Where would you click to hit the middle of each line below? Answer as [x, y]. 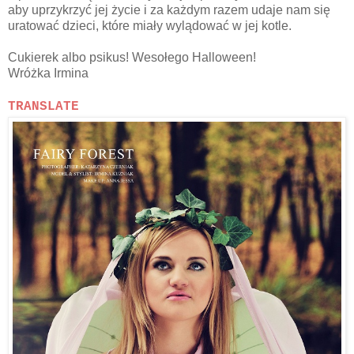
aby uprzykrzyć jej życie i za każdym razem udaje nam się [169, 10]
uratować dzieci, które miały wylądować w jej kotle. [150, 26]
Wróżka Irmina [48, 73]
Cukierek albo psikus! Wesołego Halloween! [132, 58]
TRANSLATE [43, 107]
